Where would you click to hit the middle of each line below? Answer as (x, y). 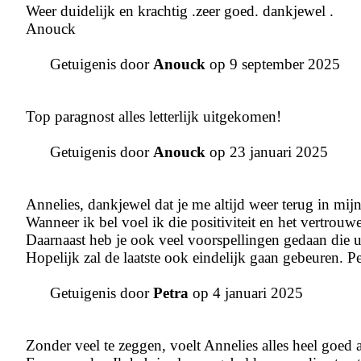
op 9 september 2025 (273, 64)
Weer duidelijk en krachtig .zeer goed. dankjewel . (180, 11)
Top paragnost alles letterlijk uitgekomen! (154, 117)
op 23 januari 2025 (267, 152)
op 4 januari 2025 (246, 293)
